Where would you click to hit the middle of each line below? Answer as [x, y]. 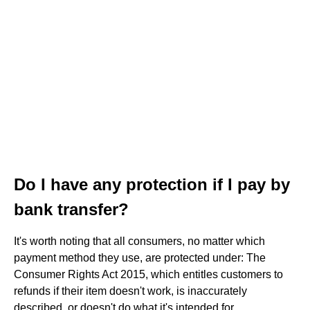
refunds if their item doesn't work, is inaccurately [130, 291]
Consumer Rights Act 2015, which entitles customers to [148, 274]
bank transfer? [71, 209]
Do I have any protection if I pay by [152, 184]
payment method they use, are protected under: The [140, 258]
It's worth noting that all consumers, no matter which [139, 241]
